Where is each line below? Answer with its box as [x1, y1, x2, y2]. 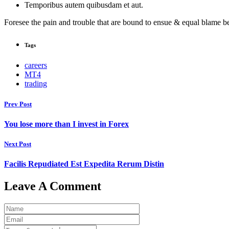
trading [25, 79, 47, 88]
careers [25, 61, 47, 70]
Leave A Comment [4, 179, 101, 193]
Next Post [4, 140, 31, 148]
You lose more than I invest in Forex [4, 119, 129, 128]
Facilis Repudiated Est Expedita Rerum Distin [4, 159, 164, 169]
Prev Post [4, 100, 32, 108]
